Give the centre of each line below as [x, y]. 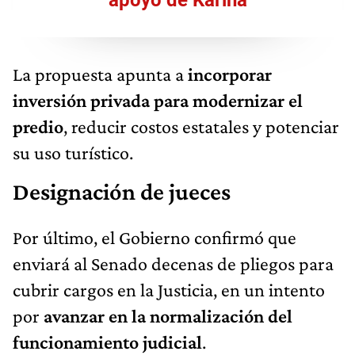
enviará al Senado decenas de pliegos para [173, 264]
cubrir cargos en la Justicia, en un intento [169, 290]
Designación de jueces [122, 192]
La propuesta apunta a [100, 74]
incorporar [230, 74]
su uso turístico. [73, 153]
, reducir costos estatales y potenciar [201, 127]
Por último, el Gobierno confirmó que [155, 238]
